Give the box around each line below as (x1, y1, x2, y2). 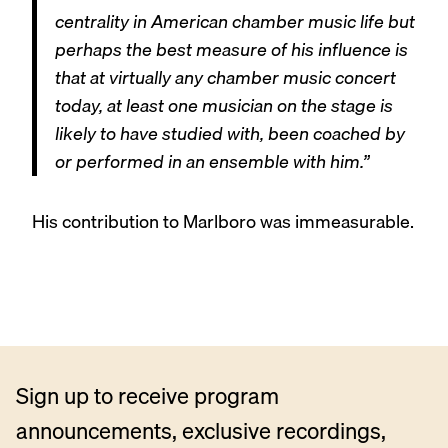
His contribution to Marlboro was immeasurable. (32, 206, 414, 236)
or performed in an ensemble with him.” (54, 147, 370, 177)
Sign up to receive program (16, 377, 279, 413)
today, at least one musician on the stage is (54, 91, 393, 121)
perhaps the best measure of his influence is (54, 35, 408, 65)
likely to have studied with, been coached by (54, 119, 405, 149)
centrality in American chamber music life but (54, 7, 415, 37)
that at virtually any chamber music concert (54, 63, 396, 93)
